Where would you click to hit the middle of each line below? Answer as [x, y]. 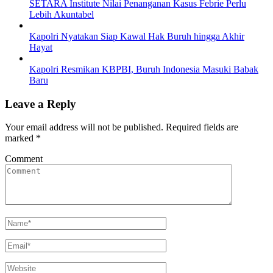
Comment [24, 159]
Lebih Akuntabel [62, 14]
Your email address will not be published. [84, 127]
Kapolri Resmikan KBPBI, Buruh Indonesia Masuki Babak [144, 69]
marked [20, 138]
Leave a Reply [41, 104]
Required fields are [202, 127]
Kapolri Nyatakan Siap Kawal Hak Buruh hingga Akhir [137, 36]
